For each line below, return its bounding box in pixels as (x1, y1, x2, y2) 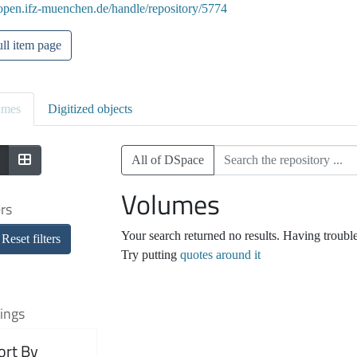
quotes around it (179, 248, 261, 262)
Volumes (120, 183, 220, 226)
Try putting (120, 248, 180, 262)
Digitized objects (48, 102, 132, 116)
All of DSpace (131, 153, 204, 167)
